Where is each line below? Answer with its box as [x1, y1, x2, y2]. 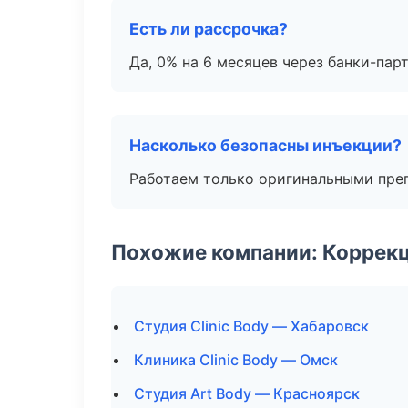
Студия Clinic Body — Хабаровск [134, 317, 369, 335]
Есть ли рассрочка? [129, 19, 288, 38]
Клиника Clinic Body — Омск [134, 351, 338, 369]
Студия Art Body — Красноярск [134, 384, 360, 403]
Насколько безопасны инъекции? [129, 136, 402, 155]
